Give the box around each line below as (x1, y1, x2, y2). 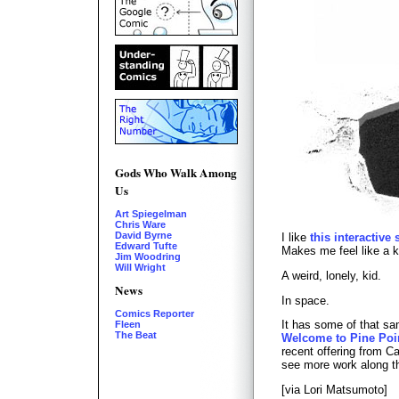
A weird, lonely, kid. (281, 268, 381, 282)
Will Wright (115, 262, 166, 273)
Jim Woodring (115, 251, 181, 262)
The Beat (115, 330, 157, 340)
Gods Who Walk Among (115, 164, 237, 182)
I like (281, 231, 310, 244)
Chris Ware (115, 219, 166, 230)
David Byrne (115, 230, 172, 240)
